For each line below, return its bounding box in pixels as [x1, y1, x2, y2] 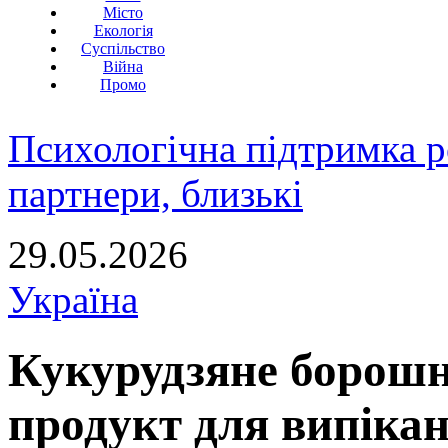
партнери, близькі [8, 172, 303, 215]
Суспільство [81, 40, 165, 57]
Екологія [93, 22, 153, 39]
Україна [8, 278, 138, 321]
